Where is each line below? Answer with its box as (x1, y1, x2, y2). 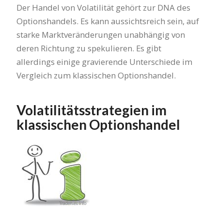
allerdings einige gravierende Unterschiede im (16, 56, 192, 68)
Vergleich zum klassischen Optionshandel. (16, 70, 176, 81)
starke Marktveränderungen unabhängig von (16, 29, 185, 41)
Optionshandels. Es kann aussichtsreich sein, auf (16, 15, 199, 27)
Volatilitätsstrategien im (16, 102, 167, 119)
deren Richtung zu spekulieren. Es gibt (16, 43, 161, 54)
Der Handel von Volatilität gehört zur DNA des (16, 2, 190, 14)
